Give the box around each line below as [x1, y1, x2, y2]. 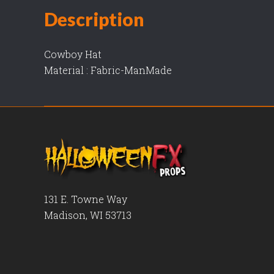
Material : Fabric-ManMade [44, 63, 172, 76]
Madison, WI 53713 [44, 208, 131, 221]
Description [44, 8, 144, 30]
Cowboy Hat [44, 47, 102, 61]
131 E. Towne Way [44, 192, 127, 206]
